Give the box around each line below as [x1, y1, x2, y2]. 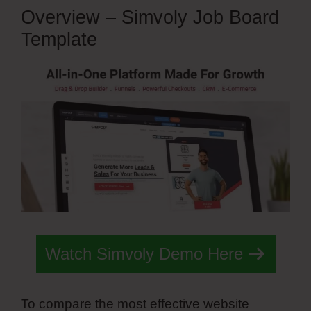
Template [21, 28, 97, 50]
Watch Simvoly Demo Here [44, 244, 243, 263]
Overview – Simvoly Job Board [21, 6, 279, 28]
